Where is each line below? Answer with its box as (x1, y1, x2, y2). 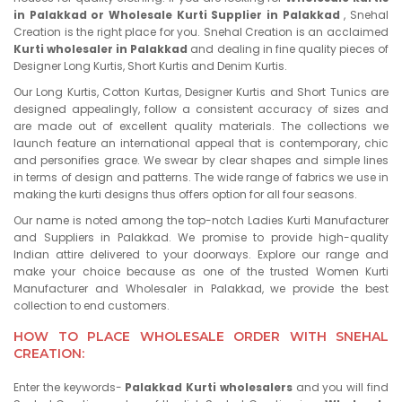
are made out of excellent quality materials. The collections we (13, 118, 389, 134)
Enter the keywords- (13, 380, 126, 395)
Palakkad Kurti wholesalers (125, 380, 293, 395)
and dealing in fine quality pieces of (188, 41, 389, 57)
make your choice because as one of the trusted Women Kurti (13, 264, 389, 279)
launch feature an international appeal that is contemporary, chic (13, 135, 389, 151)
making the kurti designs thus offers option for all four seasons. (13, 187, 357, 202)
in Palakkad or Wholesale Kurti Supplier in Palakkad (13, 7, 345, 22)
